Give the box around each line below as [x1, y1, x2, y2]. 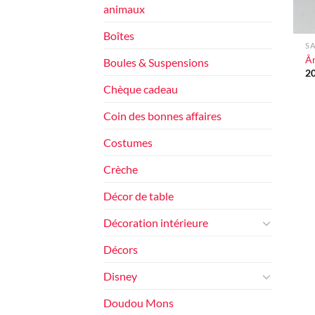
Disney [103, 269, 137, 283]
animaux [103, 2, 145, 16]
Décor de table [103, 189, 174, 203]
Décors [103, 243, 138, 257]
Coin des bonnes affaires [103, 109, 221, 123]
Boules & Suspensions [103, 56, 209, 70]
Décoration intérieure [103, 216, 208, 230]
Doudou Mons [103, 296, 174, 310]
